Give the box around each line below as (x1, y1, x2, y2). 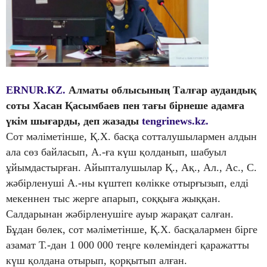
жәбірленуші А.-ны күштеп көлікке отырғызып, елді (6, 177, 249, 190)
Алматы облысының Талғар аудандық (69, 84, 256, 97)
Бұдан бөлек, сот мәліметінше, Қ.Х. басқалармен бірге (6, 223, 257, 236)
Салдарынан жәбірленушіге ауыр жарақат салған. (6, 208, 234, 221)
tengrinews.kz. (142, 115, 209, 128)
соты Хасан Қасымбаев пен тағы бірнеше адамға (6, 100, 244, 112)
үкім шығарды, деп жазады (6, 115, 142, 128)
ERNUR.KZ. (6, 84, 66, 97)
